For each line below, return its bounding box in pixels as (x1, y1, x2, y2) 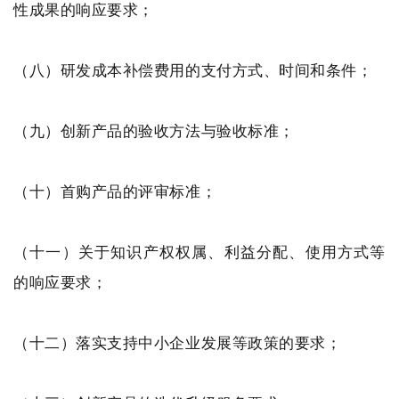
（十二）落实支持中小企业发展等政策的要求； (13, 332, 342, 353)
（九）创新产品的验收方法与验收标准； (13, 120, 295, 141)
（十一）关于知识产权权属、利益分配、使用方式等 (13, 241, 386, 262)
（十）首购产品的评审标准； (13, 181, 217, 201)
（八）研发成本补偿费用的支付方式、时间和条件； (13, 60, 373, 80)
